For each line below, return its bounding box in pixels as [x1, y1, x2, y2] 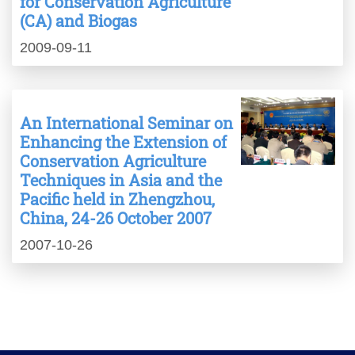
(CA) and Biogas [20, 10, 137, 32]
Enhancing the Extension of [20, 132, 227, 153]
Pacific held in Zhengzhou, [20, 189, 215, 210]
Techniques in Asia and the [20, 170, 222, 191]
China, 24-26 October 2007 [20, 208, 212, 229]
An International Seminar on [20, 113, 233, 134]
